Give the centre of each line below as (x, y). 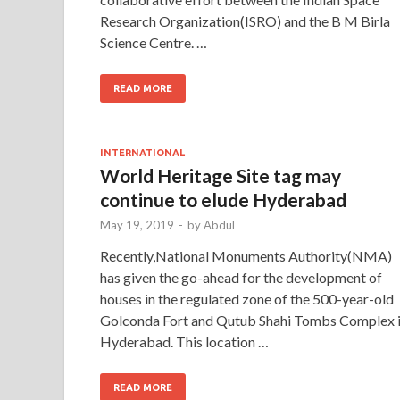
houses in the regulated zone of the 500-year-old (247, 298)
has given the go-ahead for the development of (241, 277)
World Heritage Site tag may (221, 175)
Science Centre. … (154, 42)
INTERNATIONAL (142, 152)
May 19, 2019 (137, 225)
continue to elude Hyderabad (223, 199)
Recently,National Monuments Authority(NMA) (246, 255)
